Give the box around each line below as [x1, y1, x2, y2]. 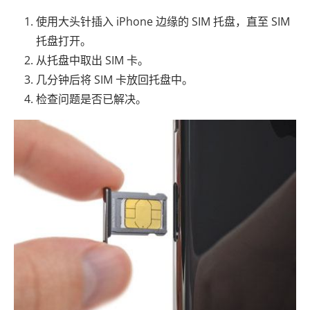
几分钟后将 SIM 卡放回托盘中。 [36, 72, 193, 88]
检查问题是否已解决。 [36, 91, 147, 107]
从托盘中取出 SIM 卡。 [36, 53, 149, 69]
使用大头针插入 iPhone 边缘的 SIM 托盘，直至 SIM [36, 14, 290, 30]
